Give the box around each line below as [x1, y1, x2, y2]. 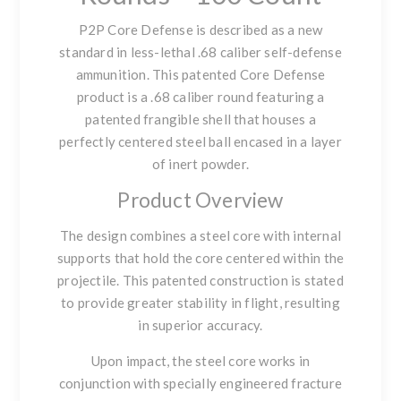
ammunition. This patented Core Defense [75, 66, 326, 83]
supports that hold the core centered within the [56, 250, 345, 267]
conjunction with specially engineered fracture [58, 375, 343, 392]
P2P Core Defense [78, 21, 193, 38]
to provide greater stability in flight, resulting [61, 294, 340, 311]
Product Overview [117, 188, 284, 213]
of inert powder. [151, 156, 250, 173]
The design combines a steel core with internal [59, 227, 342, 244]
